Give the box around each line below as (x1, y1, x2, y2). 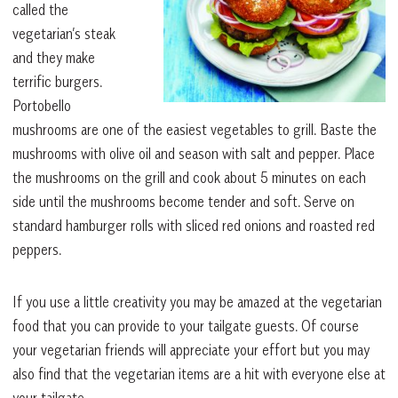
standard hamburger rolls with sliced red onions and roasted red (12, 216, 375, 235)
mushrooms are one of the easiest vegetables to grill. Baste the (12, 120, 377, 139)
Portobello (12, 96, 71, 115)
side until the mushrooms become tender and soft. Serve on (12, 192, 354, 211)
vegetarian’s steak (12, 24, 115, 43)
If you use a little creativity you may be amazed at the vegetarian (12, 292, 382, 311)
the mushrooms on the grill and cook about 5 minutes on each (12, 168, 366, 187)
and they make (12, 48, 95, 67)
